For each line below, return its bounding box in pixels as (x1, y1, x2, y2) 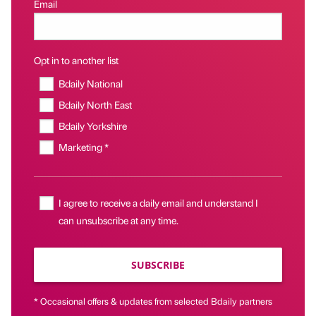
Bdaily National (59, 77, 123, 90)
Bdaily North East (59, 98, 133, 111)
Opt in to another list (34, 54, 119, 67)
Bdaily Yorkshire (59, 119, 128, 133)
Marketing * (59, 140, 109, 154)
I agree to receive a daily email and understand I (59, 196, 259, 209)
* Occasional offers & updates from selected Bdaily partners (34, 295, 272, 308)
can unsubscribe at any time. (59, 214, 179, 227)
